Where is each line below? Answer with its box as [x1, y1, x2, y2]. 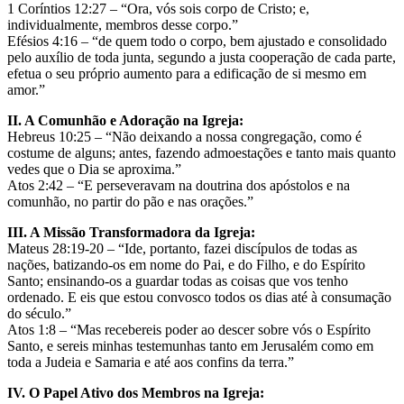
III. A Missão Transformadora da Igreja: [7, 224, 255, 240]
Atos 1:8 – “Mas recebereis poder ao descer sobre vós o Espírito [7, 321, 371, 337]
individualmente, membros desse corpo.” [7, 16, 238, 32]
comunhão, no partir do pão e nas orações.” [7, 193, 253, 209]
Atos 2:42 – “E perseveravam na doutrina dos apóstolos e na [7, 177, 350, 193]
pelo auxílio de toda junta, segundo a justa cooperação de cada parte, [7, 49, 396, 65]
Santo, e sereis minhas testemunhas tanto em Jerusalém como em [7, 337, 373, 353]
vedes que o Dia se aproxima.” [7, 161, 181, 177]
